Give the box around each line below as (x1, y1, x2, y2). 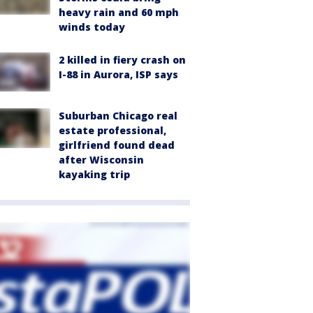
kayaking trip (59, 168, 130, 182)
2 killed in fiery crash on (59, 53, 186, 66)
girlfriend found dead (59, 138, 175, 152)
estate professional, (59, 124, 166, 138)
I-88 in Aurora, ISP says (59, 68, 178, 81)
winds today (59, 20, 125, 34)
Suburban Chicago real (59, 109, 177, 123)
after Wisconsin (59, 153, 144, 167)
